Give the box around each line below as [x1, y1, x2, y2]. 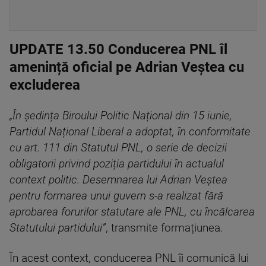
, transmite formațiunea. [106, 221, 223, 235]
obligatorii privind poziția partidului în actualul [9, 157, 224, 171]
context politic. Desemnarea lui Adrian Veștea [9, 173, 227, 187]
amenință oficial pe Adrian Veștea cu [9, 59, 244, 76]
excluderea [9, 77, 80, 94]
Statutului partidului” [9, 221, 106, 235]
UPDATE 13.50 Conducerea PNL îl [9, 41, 227, 58]
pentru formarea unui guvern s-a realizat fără [9, 189, 223, 203]
